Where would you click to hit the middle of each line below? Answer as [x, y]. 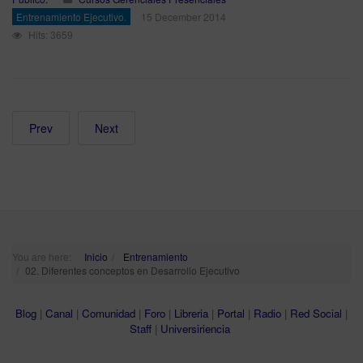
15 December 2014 [184, 16]
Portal [231, 313]
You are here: [44, 256]
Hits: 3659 [51, 34]
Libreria [191, 313]
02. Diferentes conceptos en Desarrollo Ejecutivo [132, 270]
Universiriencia [195, 328]
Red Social [316, 313]
